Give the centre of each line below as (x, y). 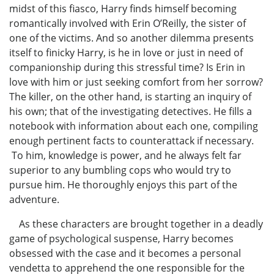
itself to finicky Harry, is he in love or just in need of (126, 53)
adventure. (34, 200)
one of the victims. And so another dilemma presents (131, 38)
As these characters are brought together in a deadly (136, 224)
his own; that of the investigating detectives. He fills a (131, 112)
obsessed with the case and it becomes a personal (125, 254)
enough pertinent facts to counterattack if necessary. (131, 141)
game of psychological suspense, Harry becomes (121, 239)
